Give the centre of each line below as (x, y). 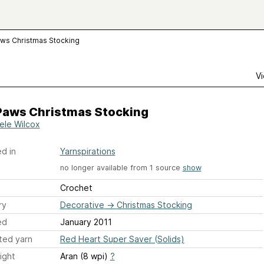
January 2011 (86, 222)
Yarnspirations (88, 151)
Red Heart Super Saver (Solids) (122, 239)
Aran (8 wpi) (85, 256)
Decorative (82, 205)
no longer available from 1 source (121, 168)
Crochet (76, 188)
